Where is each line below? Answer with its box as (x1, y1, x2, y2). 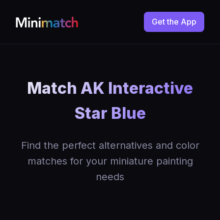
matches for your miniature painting (27, 155, 193, 167)
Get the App (152, 17, 196, 27)
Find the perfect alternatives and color (21, 139, 199, 151)
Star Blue (74, 104, 146, 123)
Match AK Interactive (27, 79, 193, 98)
